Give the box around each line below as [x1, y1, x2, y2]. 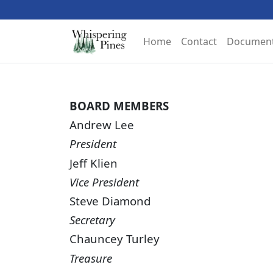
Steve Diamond [69, 193, 151, 208]
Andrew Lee [69, 117, 134, 133]
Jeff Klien [69, 155, 118, 171]
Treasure [69, 250, 112, 266]
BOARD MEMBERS [69, 98, 169, 113]
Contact [180, 34, 217, 48]
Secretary [69, 212, 115, 228]
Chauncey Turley [69, 231, 160, 247]
